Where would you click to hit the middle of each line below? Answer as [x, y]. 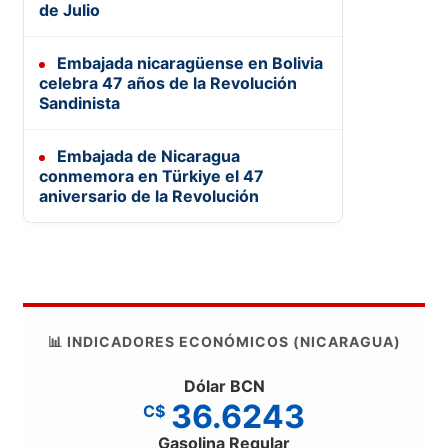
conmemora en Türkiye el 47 [151, 176]
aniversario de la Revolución [149, 196]
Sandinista [79, 103]
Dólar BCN [224, 386]
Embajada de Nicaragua [146, 156]
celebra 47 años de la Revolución [168, 83]
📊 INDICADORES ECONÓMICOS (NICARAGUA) [224, 342]
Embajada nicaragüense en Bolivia [188, 63]
